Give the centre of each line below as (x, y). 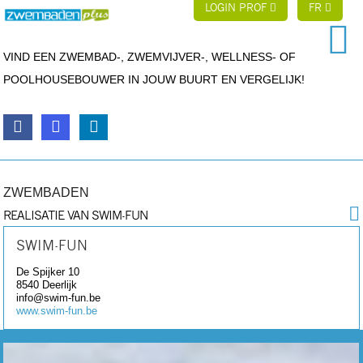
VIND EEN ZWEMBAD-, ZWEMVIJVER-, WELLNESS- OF (150, 57)
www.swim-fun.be (57, 310)
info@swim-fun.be (59, 297)
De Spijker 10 (48, 271)
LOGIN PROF (238, 9)
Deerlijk (60, 284)
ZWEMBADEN (47, 192)
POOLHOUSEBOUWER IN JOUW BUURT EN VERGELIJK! (154, 79)
